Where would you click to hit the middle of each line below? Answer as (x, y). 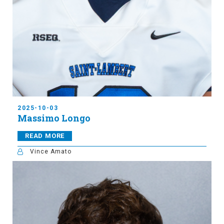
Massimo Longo (54, 118)
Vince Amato (51, 152)
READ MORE (45, 136)
